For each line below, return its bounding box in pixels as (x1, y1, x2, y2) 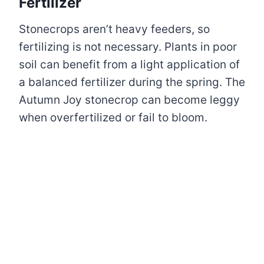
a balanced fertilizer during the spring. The (19, 75, 245, 89)
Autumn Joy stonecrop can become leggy (19, 93, 240, 107)
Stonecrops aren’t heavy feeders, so (19, 22, 210, 36)
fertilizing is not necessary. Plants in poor (19, 39, 237, 54)
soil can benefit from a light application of (19, 57, 240, 71)
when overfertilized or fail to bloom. (19, 110, 207, 124)
